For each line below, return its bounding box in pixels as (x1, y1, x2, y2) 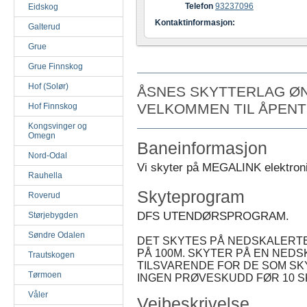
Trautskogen (28, 250, 75, 260)
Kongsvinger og (28, 121, 87, 131)
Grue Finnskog (28, 62, 83, 71)
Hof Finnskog (28, 101, 77, 111)
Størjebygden (28, 210, 78, 220)
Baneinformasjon (137, 139, 267, 158)
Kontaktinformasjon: (155, 18, 235, 27)
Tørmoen (28, 270, 62, 280)
